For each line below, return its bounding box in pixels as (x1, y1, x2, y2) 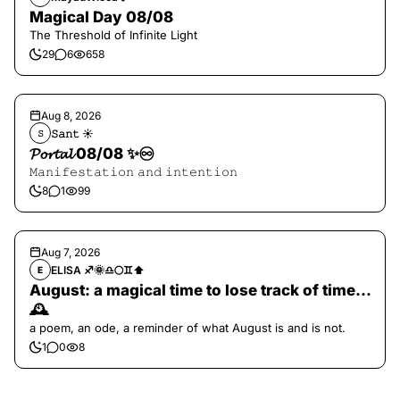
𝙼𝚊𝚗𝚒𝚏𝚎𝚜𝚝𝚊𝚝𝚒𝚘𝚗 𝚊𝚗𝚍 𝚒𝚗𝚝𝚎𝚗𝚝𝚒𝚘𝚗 (29, 164, 237, 179)
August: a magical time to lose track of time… (29, 281, 371, 299)
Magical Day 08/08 (29, 8, 173, 26)
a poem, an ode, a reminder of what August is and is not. (29, 321, 346, 335)
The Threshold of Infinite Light (29, 28, 197, 42)
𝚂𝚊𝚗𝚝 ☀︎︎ (51, 126, 94, 140)
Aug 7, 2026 (41, 246, 100, 259)
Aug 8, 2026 (41, 109, 101, 122)
